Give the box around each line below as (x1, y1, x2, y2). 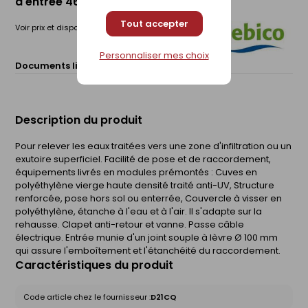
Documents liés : (15, 58, 92, 72)
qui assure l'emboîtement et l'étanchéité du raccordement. (15, 243, 280, 257)
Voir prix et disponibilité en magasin (15, 21, 153, 33)
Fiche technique (101, 60, 158, 71)
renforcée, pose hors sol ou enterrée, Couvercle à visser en (15, 191, 282, 205)
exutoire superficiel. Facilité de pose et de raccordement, (15, 152, 271, 166)
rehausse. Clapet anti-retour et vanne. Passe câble (15, 217, 244, 231)
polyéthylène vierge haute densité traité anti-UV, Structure (15, 178, 274, 192)
